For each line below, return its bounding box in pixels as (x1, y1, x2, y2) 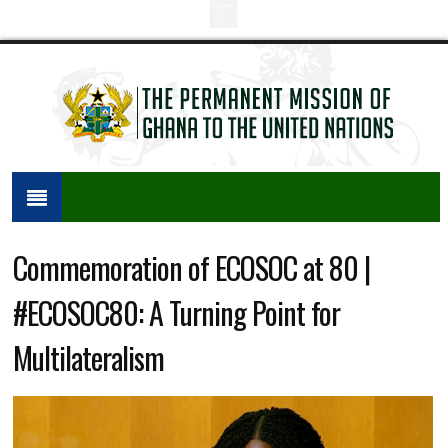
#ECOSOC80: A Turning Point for (13, 290, 340, 335)
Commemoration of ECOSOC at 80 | (13, 245, 370, 290)
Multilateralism (13, 335, 164, 380)
